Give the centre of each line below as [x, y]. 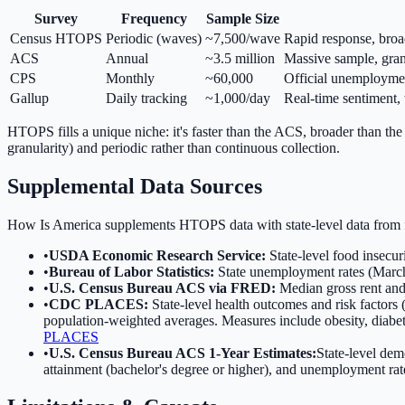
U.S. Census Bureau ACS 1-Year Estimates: [183, 353]
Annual [127, 58]
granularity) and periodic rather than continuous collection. [174, 147]
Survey [56, 18]
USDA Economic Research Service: [157, 255]
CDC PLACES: [99, 304]
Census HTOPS [56, 38]
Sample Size [243, 18]
